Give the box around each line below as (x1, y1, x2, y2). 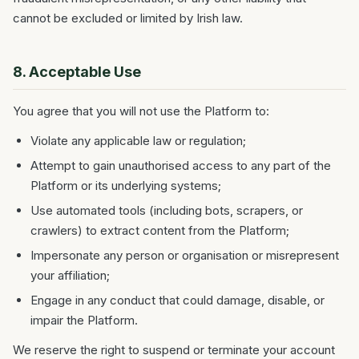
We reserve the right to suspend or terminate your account (13, 342, 335, 357)
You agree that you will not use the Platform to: (13, 103, 269, 119)
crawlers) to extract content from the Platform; (30, 223, 289, 238)
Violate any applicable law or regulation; (30, 133, 246, 148)
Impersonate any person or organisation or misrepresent (30, 248, 339, 263)
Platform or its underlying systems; (30, 178, 221, 193)
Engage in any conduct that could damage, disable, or (30, 292, 325, 308)
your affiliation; (30, 268, 110, 283)
